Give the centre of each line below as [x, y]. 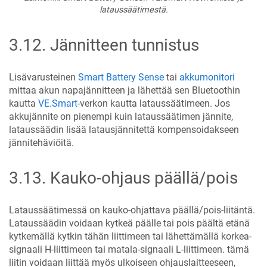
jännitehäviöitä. [41, 142]
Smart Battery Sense [121, 77]
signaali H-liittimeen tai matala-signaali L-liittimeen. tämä [129, 250]
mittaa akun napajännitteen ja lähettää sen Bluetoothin [125, 90]
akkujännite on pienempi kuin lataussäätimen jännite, [121, 116]
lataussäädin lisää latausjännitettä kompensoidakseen [124, 129]
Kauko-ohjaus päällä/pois [144, 178]
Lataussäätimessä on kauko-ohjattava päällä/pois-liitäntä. [132, 210]
